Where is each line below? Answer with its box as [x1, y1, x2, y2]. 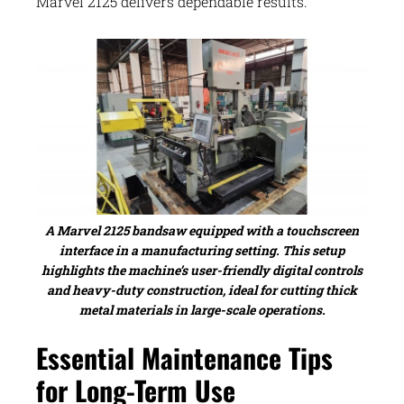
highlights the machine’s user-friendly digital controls [41, 262, 363, 280]
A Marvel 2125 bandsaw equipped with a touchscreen [45, 222, 359, 240]
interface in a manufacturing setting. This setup [60, 242, 344, 260]
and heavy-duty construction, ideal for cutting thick [47, 281, 357, 299]
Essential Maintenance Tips [36, 337, 333, 379]
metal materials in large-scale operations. [78, 301, 326, 319]
